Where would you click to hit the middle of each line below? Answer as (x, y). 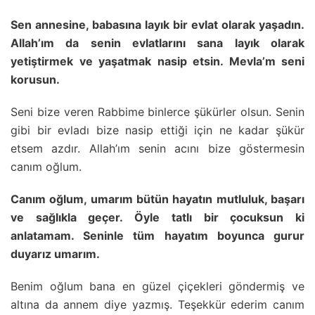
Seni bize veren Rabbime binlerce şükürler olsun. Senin (157, 111)
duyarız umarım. (55, 253)
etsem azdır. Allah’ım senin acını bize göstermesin (157, 148)
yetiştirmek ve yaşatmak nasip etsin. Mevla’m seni (157, 61)
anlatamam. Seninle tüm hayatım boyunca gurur (157, 235)
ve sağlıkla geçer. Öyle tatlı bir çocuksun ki (157, 217)
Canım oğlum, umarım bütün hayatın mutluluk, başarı (157, 199)
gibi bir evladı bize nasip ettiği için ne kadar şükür (157, 130)
